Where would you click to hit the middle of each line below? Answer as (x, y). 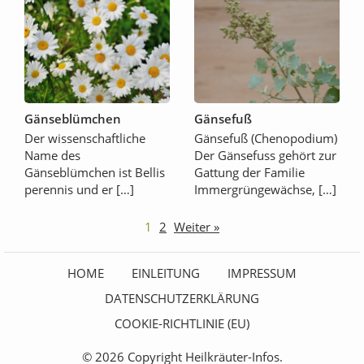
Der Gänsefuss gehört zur (265, 156)
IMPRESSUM (262, 273)
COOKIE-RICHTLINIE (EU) (182, 324)
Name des (52, 156)
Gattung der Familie (249, 173)
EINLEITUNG (166, 273)
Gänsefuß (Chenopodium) (266, 139)
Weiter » (197, 227)
